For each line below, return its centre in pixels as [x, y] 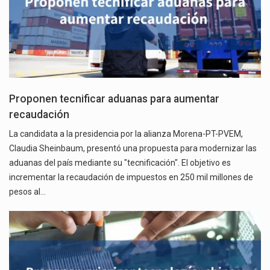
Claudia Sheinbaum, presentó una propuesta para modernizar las [133, 148]
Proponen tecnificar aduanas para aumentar [114, 99]
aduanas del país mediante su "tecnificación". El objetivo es [120, 162]
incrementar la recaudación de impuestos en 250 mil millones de [131, 177]
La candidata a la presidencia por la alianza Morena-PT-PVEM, [126, 133]
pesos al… [27, 191]
